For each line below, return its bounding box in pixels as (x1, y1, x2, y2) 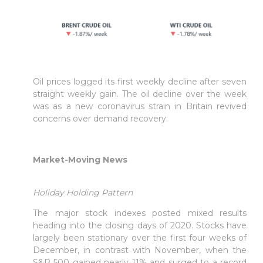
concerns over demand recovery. (33, 113, 168, 124)
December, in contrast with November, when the (33, 245, 247, 256)
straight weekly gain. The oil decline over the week (33, 89, 247, 100)
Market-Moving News (33, 154, 127, 166)
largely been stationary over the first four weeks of (33, 232, 247, 244)
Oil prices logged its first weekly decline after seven (33, 76, 247, 87)
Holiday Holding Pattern (33, 187, 133, 198)
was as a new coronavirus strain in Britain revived (33, 101, 247, 112)
